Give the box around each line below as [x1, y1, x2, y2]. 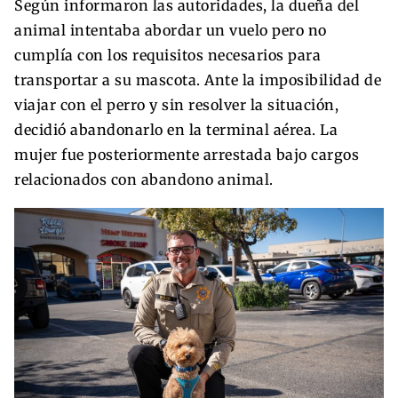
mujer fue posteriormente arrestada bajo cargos [14, 145, 359, 163]
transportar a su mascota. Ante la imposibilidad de [14, 70, 381, 89]
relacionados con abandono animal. [14, 170, 274, 188]
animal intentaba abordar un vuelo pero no [14, 20, 327, 39]
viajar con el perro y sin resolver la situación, [14, 95, 338, 114]
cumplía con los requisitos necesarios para [14, 45, 321, 64]
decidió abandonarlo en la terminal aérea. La [14, 120, 338, 139]
